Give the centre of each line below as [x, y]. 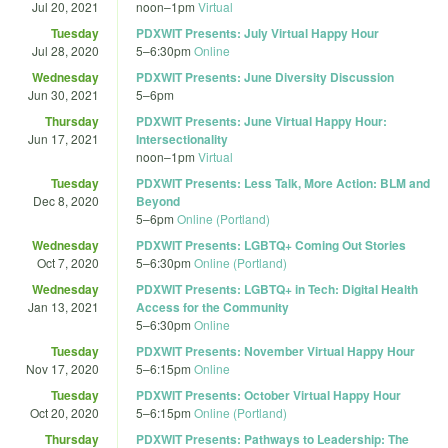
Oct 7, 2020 [68, 262]
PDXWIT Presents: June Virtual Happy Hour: [261, 120]
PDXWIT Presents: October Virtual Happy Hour [268, 394]
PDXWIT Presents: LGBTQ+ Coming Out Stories [271, 244]
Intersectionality [182, 138]
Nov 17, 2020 [62, 368]
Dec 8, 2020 [66, 200]
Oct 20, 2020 [64, 412]
